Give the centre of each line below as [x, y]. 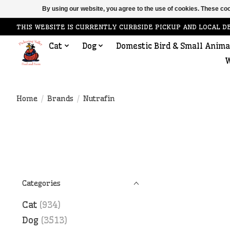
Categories [41, 183]
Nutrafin [99, 98]
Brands [60, 98]
